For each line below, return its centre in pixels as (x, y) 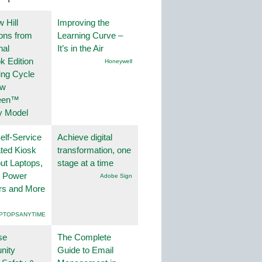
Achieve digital (85, 137)
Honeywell (118, 61)
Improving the (83, 23)
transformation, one (94, 150)
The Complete (84, 237)
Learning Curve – (90, 36)
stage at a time (85, 163)
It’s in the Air (80, 49)
